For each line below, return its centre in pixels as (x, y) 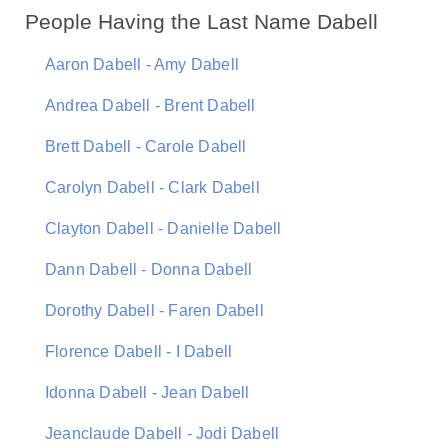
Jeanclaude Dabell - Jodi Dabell (162, 433)
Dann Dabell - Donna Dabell (149, 269)
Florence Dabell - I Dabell (139, 351)
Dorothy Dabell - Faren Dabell (154, 310)
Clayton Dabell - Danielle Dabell (163, 228)
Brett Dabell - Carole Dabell (146, 146)
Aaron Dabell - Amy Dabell (142, 64)
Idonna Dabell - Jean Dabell (147, 392)
